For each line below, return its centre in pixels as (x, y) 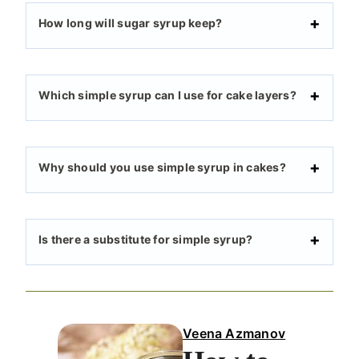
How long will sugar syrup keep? (131, 23)
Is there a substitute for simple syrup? (146, 240)
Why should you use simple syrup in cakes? (162, 167)
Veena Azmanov (234, 334)
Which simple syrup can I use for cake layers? (167, 95)
